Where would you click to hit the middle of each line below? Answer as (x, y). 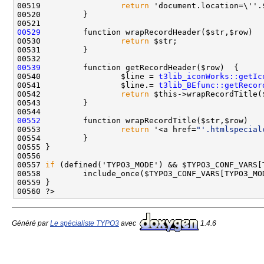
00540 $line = (88, 76)
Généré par (31, 224)
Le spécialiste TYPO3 (85, 224)
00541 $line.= (88, 85)
